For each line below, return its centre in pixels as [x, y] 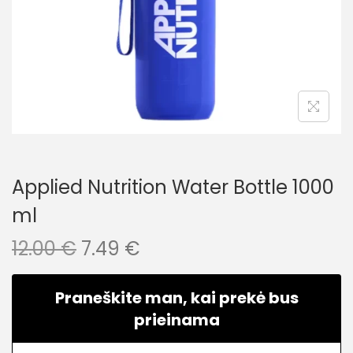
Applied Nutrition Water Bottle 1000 [173, 187]
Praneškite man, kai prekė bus [176, 298]
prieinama [176, 320]
